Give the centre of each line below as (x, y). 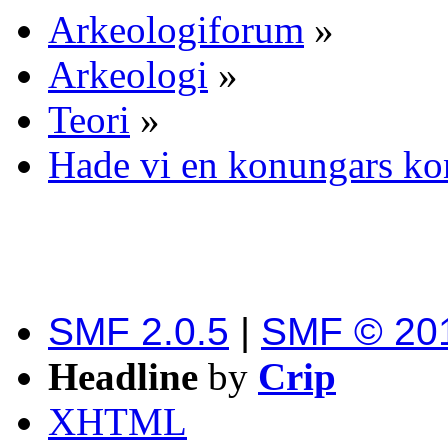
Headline (123, 377)
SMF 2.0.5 (138, 332)
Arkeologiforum (176, 30)
